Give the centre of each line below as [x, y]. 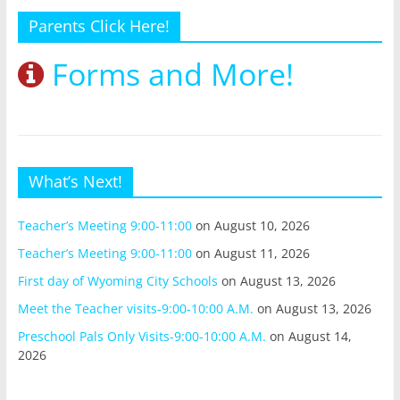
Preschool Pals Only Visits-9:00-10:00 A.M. [142, 337]
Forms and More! [168, 75]
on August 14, [308, 337]
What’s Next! [75, 182]
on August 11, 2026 [250, 254]
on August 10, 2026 [250, 226]
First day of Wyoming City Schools [117, 281]
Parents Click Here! [99, 26]
